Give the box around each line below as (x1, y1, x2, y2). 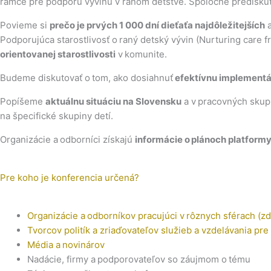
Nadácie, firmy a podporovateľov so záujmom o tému (27, 253, 250, 265)
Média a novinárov (27, 239, 105, 250)
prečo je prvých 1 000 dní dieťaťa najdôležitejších (50, 19, 265, 31)
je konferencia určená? (41, 172, 139, 183)
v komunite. (116, 48, 167, 60)
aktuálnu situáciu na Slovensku (45, 96, 181, 107)
